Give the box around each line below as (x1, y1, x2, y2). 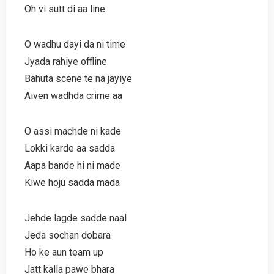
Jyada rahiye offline (24, 55, 107, 67)
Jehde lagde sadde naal (24, 212, 127, 224)
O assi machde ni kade (24, 125, 121, 137)
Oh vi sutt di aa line (24, 2, 105, 15)
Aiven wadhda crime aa (24, 89, 122, 102)
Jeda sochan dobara (24, 229, 111, 241)
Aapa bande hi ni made (24, 159, 120, 171)
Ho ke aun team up (24, 246, 103, 258)
